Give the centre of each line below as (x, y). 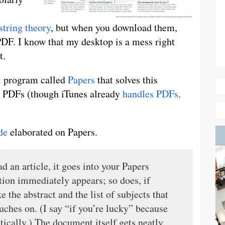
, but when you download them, (114, 27)
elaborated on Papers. (52, 132)
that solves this (126, 80)
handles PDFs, (152, 94)
